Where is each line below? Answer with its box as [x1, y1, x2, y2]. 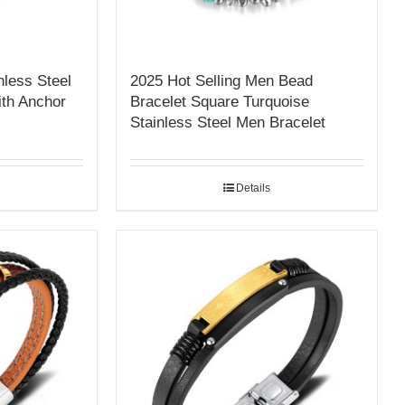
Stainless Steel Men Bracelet [130, 114, 326, 132]
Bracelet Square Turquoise [130, 93, 310, 111]
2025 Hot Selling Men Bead [130, 72, 314, 90]
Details [236, 182, 271, 195]
